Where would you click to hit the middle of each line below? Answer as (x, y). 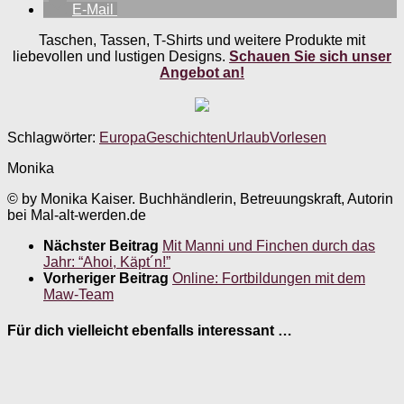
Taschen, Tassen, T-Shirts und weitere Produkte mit (202, 41)
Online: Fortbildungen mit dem (269, 279)
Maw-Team (78, 295)
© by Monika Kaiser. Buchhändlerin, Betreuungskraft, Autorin (200, 199)
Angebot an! (202, 73)
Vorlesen (298, 138)
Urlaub (248, 138)
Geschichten (186, 138)
